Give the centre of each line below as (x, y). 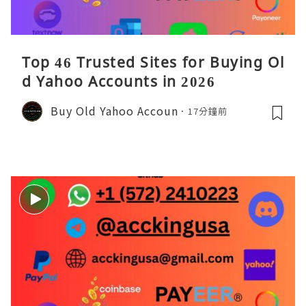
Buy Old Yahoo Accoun (114, 111)
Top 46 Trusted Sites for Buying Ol (153, 62)
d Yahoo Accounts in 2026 (119, 81)
